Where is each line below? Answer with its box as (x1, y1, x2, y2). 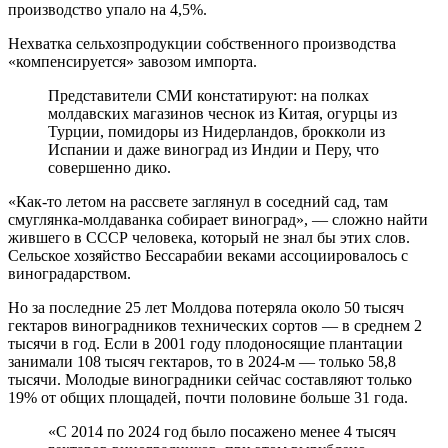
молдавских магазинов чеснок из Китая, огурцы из (48, 104, 397, 122)
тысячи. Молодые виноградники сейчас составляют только (8, 370, 412, 388)
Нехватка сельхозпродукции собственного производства (8, 34, 396, 52)
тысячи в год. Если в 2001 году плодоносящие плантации (8, 334, 403, 352)
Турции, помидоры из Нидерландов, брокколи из (48, 122, 385, 140)
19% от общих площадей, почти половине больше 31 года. (8, 388, 408, 406)
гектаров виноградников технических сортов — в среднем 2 (8, 316, 422, 334)
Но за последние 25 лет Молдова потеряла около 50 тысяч (8, 298, 404, 316)
